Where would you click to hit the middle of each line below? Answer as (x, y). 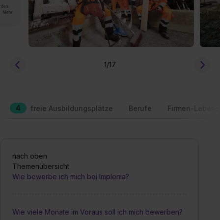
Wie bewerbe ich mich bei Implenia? (71, 176)
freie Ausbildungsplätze (72, 108)
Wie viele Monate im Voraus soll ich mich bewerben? (97, 212)
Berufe (140, 108)
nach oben (30, 156)
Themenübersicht (41, 166)
